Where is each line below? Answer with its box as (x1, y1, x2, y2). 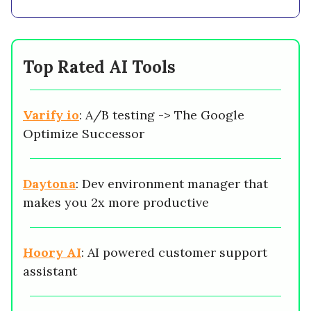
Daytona (23, 176, 76, 192)
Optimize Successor (23, 126, 144, 142)
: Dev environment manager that (76, 176, 268, 192)
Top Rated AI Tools (23, 56, 176, 78)
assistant (23, 263, 77, 280)
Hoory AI (23, 244, 81, 261)
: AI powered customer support (81, 244, 267, 261)
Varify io (23, 107, 79, 124)
